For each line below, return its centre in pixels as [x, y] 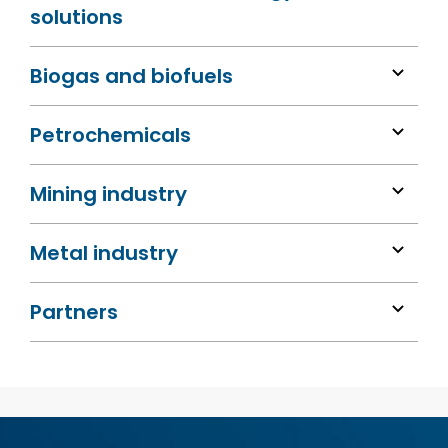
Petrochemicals [110, 134]
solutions [76, 16]
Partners [74, 311]
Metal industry [104, 252]
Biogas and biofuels [131, 75]
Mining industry [108, 193]
